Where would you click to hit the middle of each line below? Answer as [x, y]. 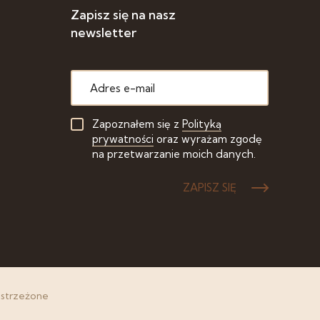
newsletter [103, 32]
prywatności [122, 139]
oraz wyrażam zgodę [207, 139]
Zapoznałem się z [137, 124]
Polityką [201, 124]
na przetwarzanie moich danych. [174, 154]
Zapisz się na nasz [123, 15]
